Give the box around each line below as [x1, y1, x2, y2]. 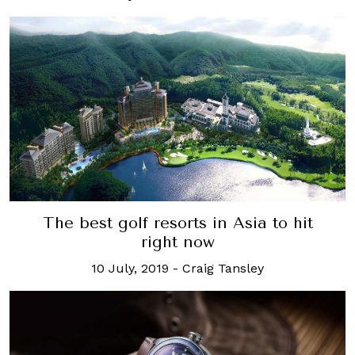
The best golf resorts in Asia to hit [42, 213, 313, 232]
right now [140, 232, 215, 251]
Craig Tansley [182, 260, 264, 276]
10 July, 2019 [91, 260, 169, 276]
